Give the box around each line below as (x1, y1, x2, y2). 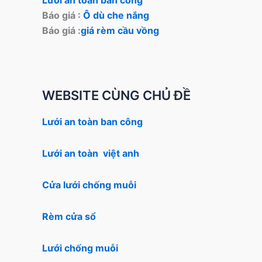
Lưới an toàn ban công (42, 116, 143, 127)
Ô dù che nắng (83, 9, 149, 21)
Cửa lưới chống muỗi (42, 179, 136, 191)
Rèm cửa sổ (42, 211, 96, 222)
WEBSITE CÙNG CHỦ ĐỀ (42, 87, 191, 103)
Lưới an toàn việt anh (42, 147, 139, 159)
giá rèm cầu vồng (81, 24, 159, 36)
